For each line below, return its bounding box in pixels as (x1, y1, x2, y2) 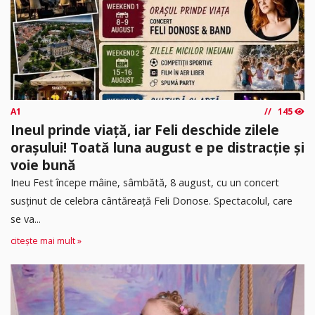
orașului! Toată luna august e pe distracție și (11, 138, 304, 157)
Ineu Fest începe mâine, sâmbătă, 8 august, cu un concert (11, 176, 279, 190)
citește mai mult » (11, 234, 82, 247)
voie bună (11, 155, 76, 175)
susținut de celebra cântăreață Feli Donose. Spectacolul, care (11, 194, 292, 208)
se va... (11, 212, 41, 226)
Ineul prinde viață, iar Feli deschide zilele (11, 120, 279, 140)
